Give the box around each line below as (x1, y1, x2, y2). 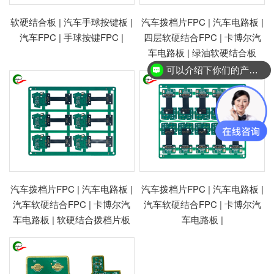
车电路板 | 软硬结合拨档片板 (13, 212, 131, 226)
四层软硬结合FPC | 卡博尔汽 (143, 30, 261, 43)
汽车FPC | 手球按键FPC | (20, 30, 124, 43)
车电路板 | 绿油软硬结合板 (148, 45, 257, 59)
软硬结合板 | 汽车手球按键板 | (10, 15, 133, 28)
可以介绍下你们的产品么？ (248, 64, 258, 75)
